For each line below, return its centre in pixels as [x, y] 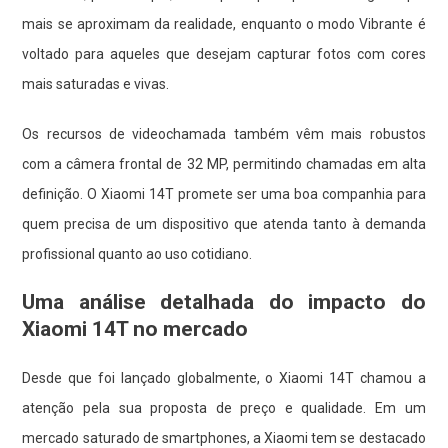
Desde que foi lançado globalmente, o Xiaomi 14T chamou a [224, 377]
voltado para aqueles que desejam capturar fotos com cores [224, 53]
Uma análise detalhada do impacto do [224, 301]
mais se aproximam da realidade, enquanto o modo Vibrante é [224, 23]
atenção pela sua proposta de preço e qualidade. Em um [224, 407]
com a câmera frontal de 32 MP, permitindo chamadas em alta [224, 163]
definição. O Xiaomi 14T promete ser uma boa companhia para [224, 193]
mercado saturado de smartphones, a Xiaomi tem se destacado [224, 437]
